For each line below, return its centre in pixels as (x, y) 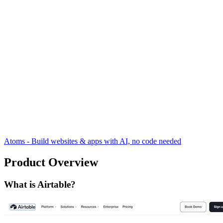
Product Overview (51, 163)
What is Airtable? (40, 185)
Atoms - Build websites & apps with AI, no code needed (93, 141)
